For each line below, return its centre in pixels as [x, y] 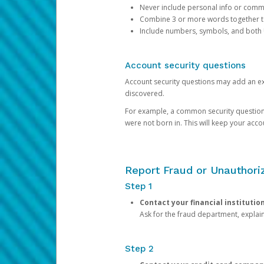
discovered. [144, 93]
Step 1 [138, 186]
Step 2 [139, 249]
